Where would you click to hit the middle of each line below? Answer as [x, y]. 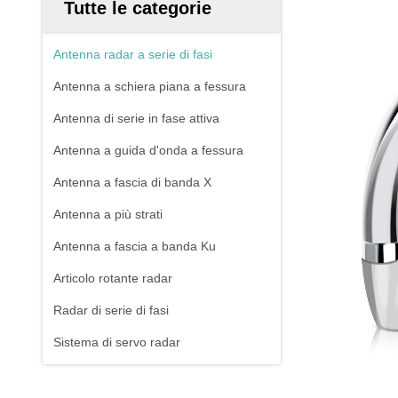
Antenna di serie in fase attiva [136, 118]
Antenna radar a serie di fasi [133, 54]
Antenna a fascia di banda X [132, 182]
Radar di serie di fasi [111, 310]
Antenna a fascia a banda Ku [135, 246]
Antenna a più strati [108, 214]
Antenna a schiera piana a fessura [150, 86]
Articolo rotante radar [113, 278]
